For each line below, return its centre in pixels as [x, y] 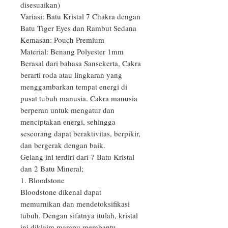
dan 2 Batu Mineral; [52, 169]
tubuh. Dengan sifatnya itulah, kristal [79, 216]
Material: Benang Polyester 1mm [72, 52]
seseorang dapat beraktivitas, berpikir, [80, 134]
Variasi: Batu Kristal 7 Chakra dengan [80, 17]
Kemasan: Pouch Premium [62, 40]
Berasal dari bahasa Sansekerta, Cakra [81, 63]
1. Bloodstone [42, 180]
